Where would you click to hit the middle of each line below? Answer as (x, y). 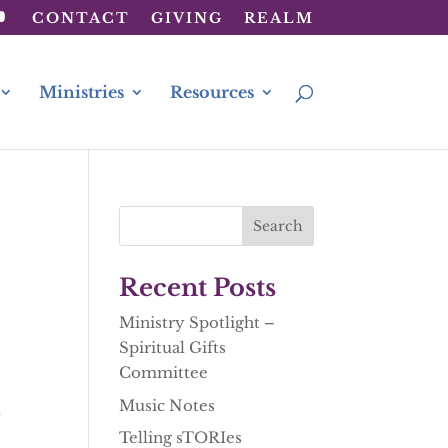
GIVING (186, 17)
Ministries (81, 92)
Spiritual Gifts (173, 347)
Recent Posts (198, 287)
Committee (164, 372)
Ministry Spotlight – (197, 322)
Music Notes (167, 405)
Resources (211, 92)
